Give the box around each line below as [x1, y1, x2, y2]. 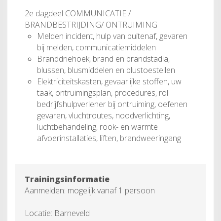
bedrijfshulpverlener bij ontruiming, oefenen [37, 98, 187, 110]
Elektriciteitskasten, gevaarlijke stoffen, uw [37, 75, 182, 87]
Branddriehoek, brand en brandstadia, [37, 53, 170, 64]
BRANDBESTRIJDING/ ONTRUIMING [25, 19, 157, 30]
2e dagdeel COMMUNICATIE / [25, 7, 131, 19]
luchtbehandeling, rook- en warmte [37, 121, 158, 132]
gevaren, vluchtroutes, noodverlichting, [37, 110, 170, 121]
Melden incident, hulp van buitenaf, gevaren [37, 30, 187, 41]
